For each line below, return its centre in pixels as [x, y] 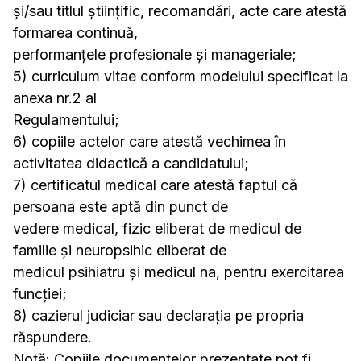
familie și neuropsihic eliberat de [120, 250]
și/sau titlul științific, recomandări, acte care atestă [180, 11]
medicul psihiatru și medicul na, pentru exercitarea [178, 272]
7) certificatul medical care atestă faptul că [155, 185]
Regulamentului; [66, 120]
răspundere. [52, 337]
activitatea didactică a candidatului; [131, 163]
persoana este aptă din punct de [120, 207]
